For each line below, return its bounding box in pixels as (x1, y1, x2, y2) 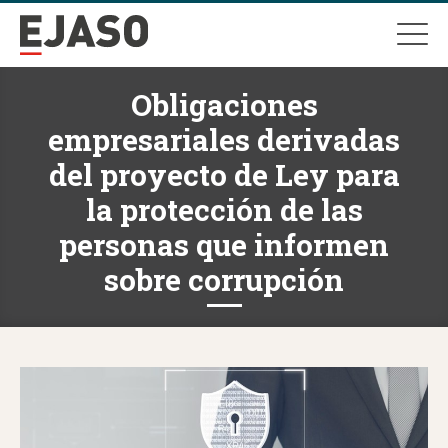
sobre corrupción (104, 260, 344, 299)
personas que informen (59, 225, 389, 264)
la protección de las (85, 190, 363, 229)
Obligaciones (130, 85, 318, 124)
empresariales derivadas (48, 120, 400, 159)
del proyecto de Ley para (48, 155, 400, 194)
